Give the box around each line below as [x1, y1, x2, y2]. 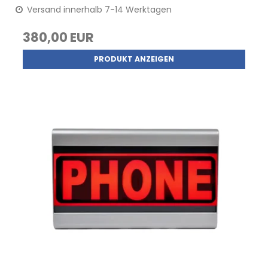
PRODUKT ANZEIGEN [94, 53, 174, 64]
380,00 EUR [23, 28, 95, 46]
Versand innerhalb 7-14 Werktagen [25, 3, 172, 16]
